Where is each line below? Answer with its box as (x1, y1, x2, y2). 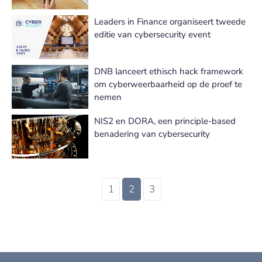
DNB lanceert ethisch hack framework (94, 65, 243, 77)
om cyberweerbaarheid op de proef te (94, 78, 242, 90)
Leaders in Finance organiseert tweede (94, 16, 246, 27)
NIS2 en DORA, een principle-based (94, 115, 236, 127)
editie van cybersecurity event (94, 29, 211, 40)
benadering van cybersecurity (94, 128, 210, 140)
